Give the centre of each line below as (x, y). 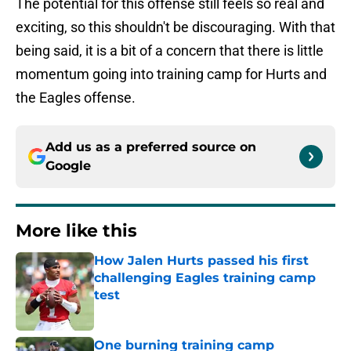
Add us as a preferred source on (151, 147)
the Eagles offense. (76, 98)
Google (68, 166)
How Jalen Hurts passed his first (201, 261)
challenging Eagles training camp (205, 278)
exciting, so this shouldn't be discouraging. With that (175, 27)
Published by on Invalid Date (161, 311)
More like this (76, 231)
